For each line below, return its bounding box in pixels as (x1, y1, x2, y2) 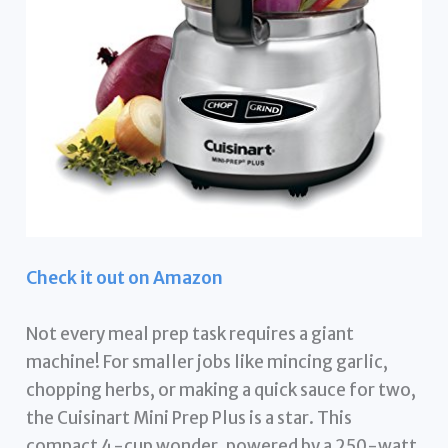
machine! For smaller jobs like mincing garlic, (26, 350, 389, 373)
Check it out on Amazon (26, 267, 224, 290)
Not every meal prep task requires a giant (26, 322, 355, 345)
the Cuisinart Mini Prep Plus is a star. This (26, 406, 353, 429)
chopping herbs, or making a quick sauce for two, (26, 378, 417, 401)
